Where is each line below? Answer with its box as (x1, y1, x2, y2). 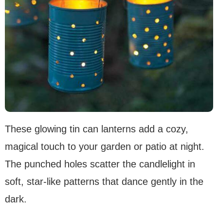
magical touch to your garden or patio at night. (5, 141, 204, 152)
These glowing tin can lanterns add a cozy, (5, 124, 188, 135)
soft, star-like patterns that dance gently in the (5, 176, 203, 187)
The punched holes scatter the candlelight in (5, 159, 195, 170)
